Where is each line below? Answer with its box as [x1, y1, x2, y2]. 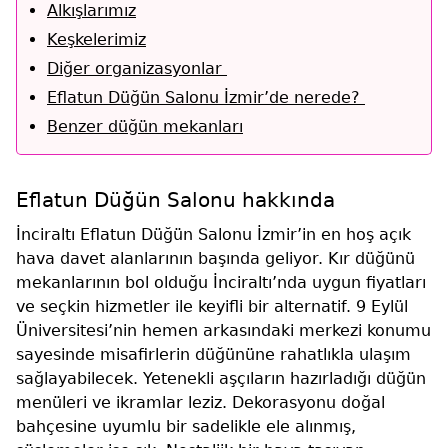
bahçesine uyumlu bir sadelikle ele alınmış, [16, 416, 356, 436]
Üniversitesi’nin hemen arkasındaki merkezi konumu [16, 320, 431, 340]
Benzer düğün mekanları [47, 116, 243, 136]
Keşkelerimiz [47, 29, 146, 49]
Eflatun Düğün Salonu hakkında [16, 187, 335, 212]
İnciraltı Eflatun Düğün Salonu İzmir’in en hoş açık [16, 224, 411, 244]
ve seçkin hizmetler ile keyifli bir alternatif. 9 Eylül [16, 296, 408, 316]
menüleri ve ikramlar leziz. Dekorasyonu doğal [16, 392, 385, 412]
